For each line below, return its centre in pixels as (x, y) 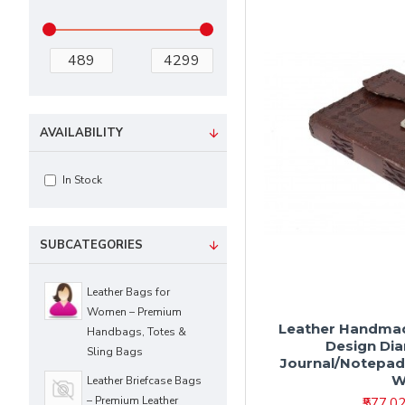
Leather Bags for (128, 292)
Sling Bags (115, 352)
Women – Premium (134, 312)
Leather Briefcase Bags (144, 381)
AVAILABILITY (81, 133)
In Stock (82, 180)
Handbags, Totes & (137, 332)
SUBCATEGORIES (91, 245)
